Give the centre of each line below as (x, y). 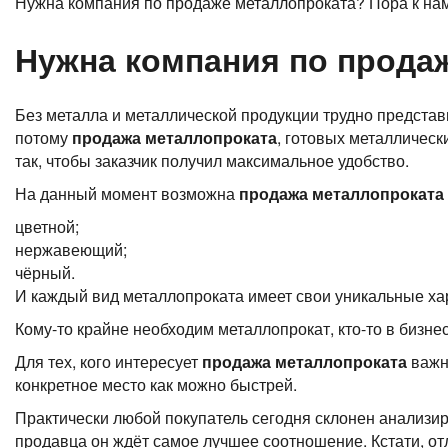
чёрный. (45, 273)
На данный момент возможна (127, 194)
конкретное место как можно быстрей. (156, 385)
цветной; (47, 227)
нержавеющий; (71, 250)
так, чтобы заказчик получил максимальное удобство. (212, 161)
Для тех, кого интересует (108, 362)
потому (43, 138)
